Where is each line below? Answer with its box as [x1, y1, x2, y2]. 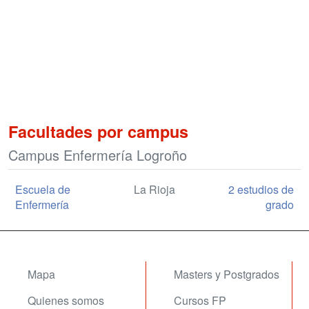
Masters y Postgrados [174, 266, 279, 282]
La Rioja [133, 181, 175, 197]
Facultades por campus [8, 120, 188, 143]
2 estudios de [228, 181, 294, 197]
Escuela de [15, 181, 70, 197]
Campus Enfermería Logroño [8, 145, 187, 165]
